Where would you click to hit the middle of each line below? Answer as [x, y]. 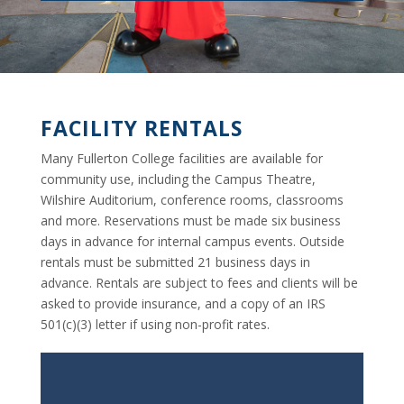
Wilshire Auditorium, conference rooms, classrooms [192, 200]
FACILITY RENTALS [141, 129]
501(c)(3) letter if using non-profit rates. [155, 325]
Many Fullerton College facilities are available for [181, 159]
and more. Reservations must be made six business [190, 221]
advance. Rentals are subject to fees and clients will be [199, 283]
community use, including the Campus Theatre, [178, 179]
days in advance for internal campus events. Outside [192, 242]
